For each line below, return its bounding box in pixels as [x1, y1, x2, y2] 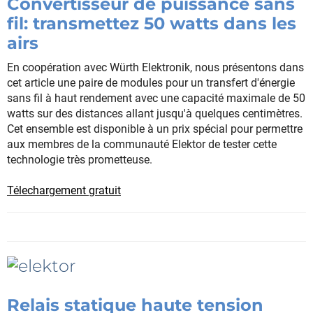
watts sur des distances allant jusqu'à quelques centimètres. [7, 106, 303, 120]
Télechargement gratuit [7, 183, 121, 197]
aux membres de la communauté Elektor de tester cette [7, 137, 277, 151]
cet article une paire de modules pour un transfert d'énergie [7, 75, 295, 89]
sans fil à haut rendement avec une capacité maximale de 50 [7, 91, 305, 105]
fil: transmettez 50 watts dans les [7, 13, 296, 34]
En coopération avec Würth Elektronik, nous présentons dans [7, 60, 304, 74]
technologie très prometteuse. [7, 152, 152, 166]
